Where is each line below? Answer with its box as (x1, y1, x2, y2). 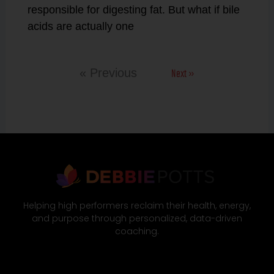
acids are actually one (27, 20, 134, 32)
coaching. (115, 224, 159, 237)
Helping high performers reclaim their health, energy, (23, 199, 251, 212)
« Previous (80, 65, 137, 80)
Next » (171, 65, 194, 83)
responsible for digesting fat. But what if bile (27, 3, 240, 16)
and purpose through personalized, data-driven (32, 212, 242, 224)
